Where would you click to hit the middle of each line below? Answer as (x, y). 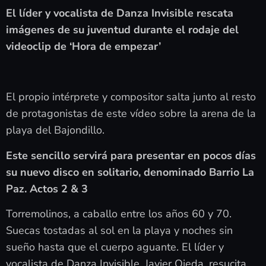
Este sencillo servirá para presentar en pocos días (131, 155)
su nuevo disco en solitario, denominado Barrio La (130, 172)
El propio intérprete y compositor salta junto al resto (131, 97)
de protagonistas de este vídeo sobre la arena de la (131, 114)
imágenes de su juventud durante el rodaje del (122, 30)
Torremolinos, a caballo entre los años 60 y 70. (119, 213)
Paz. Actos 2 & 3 (47, 189)
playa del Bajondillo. (55, 130)
